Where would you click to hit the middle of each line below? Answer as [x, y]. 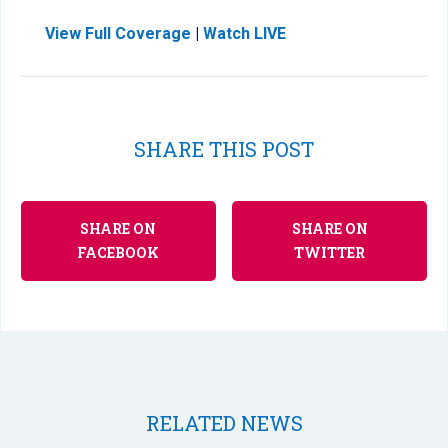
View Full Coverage [120, 33]
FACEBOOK [118, 252]
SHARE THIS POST [224, 149]
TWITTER [330, 252]
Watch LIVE [244, 33]
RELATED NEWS [224, 423]
